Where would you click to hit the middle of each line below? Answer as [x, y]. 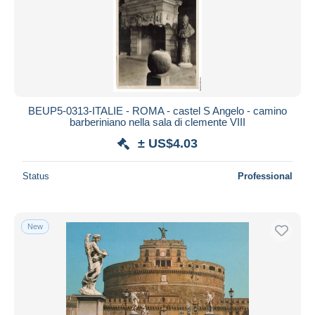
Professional [265, 176]
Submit [157, 23]
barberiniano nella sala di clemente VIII [157, 122]
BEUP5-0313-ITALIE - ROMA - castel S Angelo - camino [157, 110]
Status [36, 176]
